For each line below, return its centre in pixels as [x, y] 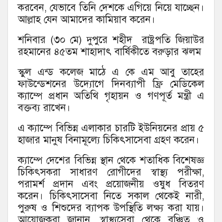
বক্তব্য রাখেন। [46, 108]
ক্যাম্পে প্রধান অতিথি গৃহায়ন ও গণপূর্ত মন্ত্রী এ [111, 96]
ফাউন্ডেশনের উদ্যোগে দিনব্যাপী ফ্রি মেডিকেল [111, 84]
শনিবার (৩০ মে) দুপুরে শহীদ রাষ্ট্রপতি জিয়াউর [111, 40]
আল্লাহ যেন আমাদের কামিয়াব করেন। [86, 19]
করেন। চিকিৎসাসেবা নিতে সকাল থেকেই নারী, [111, 196]
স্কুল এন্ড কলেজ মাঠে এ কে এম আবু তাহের [111, 72]
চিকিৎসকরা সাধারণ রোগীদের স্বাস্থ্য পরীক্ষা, [111, 172]
